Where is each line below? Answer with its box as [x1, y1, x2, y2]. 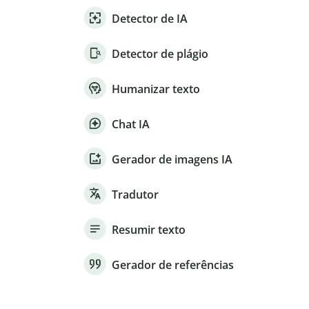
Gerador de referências [112, 257, 234, 273]
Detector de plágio [112, 46, 208, 62]
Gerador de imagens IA [112, 152, 232, 168]
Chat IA [112, 117, 150, 132]
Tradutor [112, 187, 159, 203]
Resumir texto [112, 222, 186, 238]
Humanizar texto [112, 81, 200, 97]
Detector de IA [112, 11, 188, 27]
